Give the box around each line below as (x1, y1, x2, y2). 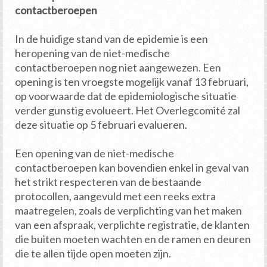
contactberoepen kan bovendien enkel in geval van (15, 161, 249, 175)
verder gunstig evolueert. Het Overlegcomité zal (15, 104, 240, 117)
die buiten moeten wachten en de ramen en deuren (15, 232, 251, 246)
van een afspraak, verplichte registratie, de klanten (15, 218, 250, 232)
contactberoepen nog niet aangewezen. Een (15, 61, 221, 74)
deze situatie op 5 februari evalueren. (15, 118, 191, 132)
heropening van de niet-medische (15, 46, 170, 60)
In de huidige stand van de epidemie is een (15, 32, 208, 46)
